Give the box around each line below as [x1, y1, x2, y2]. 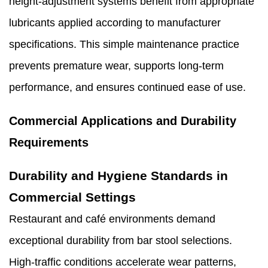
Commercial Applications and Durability [9, 114, 236, 128]
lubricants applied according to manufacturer [9, 17, 221, 29]
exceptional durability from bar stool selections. [9, 234, 232, 247]
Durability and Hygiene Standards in [9, 169, 228, 183]
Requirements [9, 136, 89, 150]
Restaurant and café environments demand [9, 213, 215, 226]
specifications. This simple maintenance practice [9, 38, 239, 51]
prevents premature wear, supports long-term [9, 60, 224, 72]
